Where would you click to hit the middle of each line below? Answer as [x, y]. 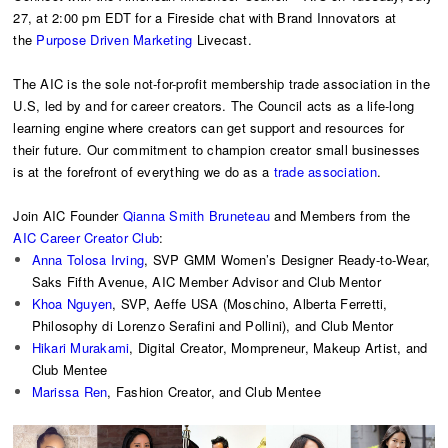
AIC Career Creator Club [86, 237]
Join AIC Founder [68, 215]
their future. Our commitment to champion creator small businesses [217, 149]
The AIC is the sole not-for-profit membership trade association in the [221, 83]
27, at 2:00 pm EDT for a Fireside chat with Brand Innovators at [205, 17]
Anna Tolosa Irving [88, 259]
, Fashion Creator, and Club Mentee [214, 391]
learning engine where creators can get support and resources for [209, 127]
